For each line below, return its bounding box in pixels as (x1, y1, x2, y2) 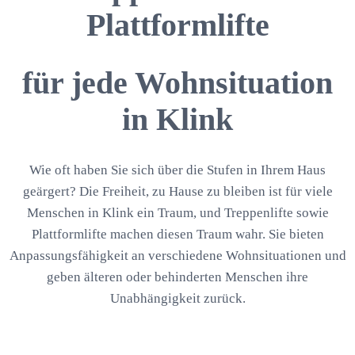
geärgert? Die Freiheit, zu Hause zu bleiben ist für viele (22, 184, 333, 200)
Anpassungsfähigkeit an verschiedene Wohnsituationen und (9, 248, 346, 264)
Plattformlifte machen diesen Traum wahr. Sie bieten (31, 227, 324, 242)
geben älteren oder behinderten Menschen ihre (47, 269, 308, 285)
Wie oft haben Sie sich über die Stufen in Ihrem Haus (29, 162, 326, 178)
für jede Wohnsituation (22, 65, 333, 101)
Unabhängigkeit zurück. (109, 291, 246, 307)
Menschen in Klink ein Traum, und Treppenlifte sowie (26, 205, 329, 221)
